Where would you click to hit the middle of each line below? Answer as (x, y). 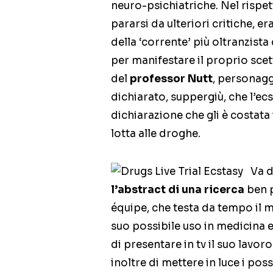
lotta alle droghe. (156, 134)
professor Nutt (171, 79)
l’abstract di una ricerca (178, 190)
